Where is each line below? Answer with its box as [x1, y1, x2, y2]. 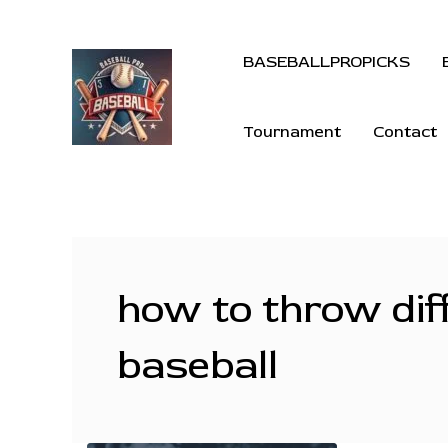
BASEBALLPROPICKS [243, 52, 410, 72]
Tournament [243, 122, 341, 142]
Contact [373, 122, 437, 142]
